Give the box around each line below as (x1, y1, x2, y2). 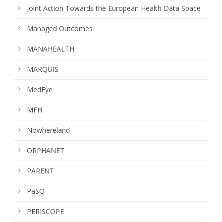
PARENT (27, 166, 54, 175)
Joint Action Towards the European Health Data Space (27, 3, 201, 13)
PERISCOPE (27, 206, 64, 216)
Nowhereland (27, 125, 70, 135)
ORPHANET (27, 145, 64, 155)
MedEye (27, 84, 53, 94)
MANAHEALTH (27, 44, 74, 54)
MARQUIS (27, 64, 58, 74)
